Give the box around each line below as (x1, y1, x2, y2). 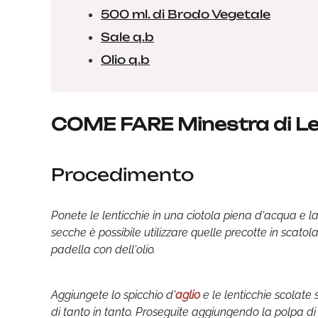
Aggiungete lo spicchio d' (51, 288, 175, 302)
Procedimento (51, 164, 194, 185)
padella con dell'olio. (51, 243, 155, 256)
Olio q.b (101, 53, 150, 67)
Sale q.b (101, 30, 154, 44)
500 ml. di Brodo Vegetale (101, 7, 270, 21)
